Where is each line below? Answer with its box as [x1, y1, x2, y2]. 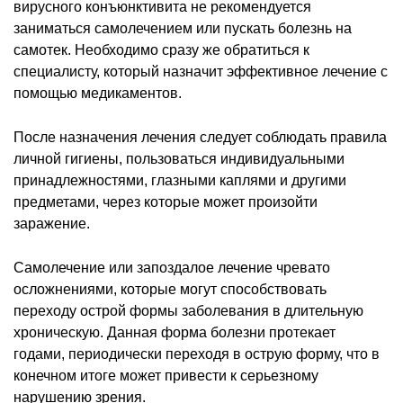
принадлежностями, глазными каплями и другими [13, 172, 346, 188]
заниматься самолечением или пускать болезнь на [13, 20, 352, 36]
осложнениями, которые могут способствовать [13, 281, 327, 297]
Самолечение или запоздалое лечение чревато [13, 259, 330, 275]
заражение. [13, 215, 90, 231]
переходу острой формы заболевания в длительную [13, 302, 363, 318]
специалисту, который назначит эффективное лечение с [13, 63, 388, 79]
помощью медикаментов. [13, 85, 182, 101]
